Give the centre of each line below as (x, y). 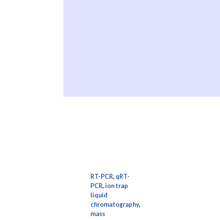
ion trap (116, 186)
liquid (99, 195)
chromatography (114, 204)
